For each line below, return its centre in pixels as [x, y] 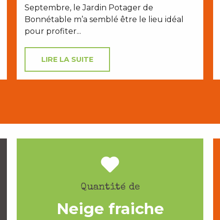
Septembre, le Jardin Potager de [89, 8]
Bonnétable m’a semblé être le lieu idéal [104, 20]
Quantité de [110, 188]
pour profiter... [53, 31]
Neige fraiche [110, 209]
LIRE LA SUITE [67, 60]
